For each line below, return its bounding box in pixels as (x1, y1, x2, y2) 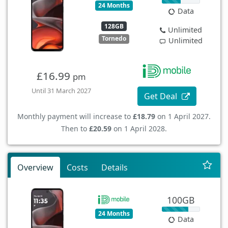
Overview (17, 161, 53, 173)
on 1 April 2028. (111, 123, 167, 133)
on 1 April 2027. (155, 111, 211, 121)
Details (101, 161, 128, 173)
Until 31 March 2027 (31, 85, 91, 95)
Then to (61, 123, 89, 133)
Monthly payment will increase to (17, 111, 133, 121)
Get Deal (144, 90, 180, 102)
